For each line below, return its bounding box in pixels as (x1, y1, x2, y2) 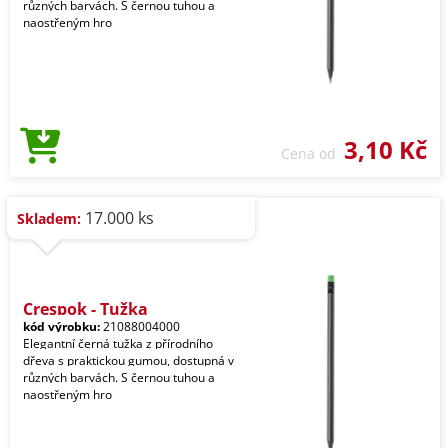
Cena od (281, 144, 344, 163)
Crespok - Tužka (23, 298, 148, 320)
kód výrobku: (23, 318, 100, 335)
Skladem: (17, 209, 81, 228)
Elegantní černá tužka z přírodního (23, 335, 213, 352)
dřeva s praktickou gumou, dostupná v (23, 352, 234, 369)
